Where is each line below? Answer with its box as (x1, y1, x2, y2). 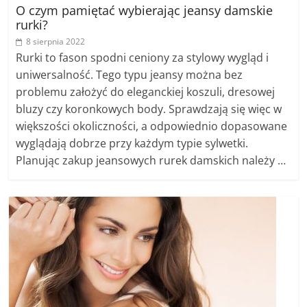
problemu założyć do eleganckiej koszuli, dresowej (16, 84, 275, 99)
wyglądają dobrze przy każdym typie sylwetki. (16, 136, 249, 151)
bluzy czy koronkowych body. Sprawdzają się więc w (16, 101, 282, 116)
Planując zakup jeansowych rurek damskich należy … (16, 153, 286, 168)
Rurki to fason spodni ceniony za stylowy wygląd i (16, 50, 269, 65)
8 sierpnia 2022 (26, 36, 86, 47)
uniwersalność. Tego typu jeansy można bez (16, 67, 243, 82)
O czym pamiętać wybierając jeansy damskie (16, 2, 273, 19)
